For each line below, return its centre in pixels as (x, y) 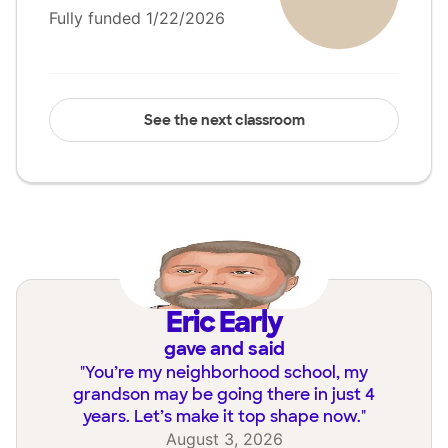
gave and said (224, 349)
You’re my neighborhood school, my (226, 373)
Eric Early (231, 323)
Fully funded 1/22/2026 (137, 18)
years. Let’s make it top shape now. (221, 417)
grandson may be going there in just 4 (224, 395)
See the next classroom (224, 120)
